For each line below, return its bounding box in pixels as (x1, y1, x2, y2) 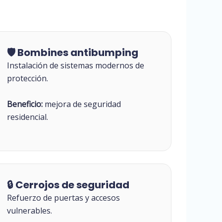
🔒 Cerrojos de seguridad (6, 178, 129, 192)
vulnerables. (6, 205, 52, 217)
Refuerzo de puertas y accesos (6, 192, 120, 204)
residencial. (6, 111, 48, 122)
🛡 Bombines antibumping (6, 46, 138, 60)
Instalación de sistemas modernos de (6, 60, 144, 71)
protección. (6, 73, 48, 84)
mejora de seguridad (42, 98, 121, 110)
